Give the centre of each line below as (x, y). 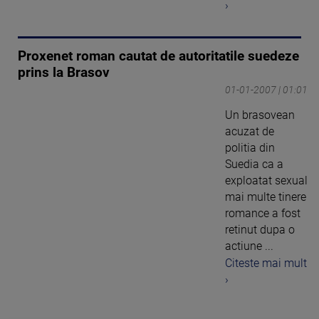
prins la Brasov (64, 72)
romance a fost (263, 213)
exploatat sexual (266, 180)
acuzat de (250, 131)
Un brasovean (260, 115)
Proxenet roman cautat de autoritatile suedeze (158, 56)
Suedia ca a (254, 164)
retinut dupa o (260, 229)
